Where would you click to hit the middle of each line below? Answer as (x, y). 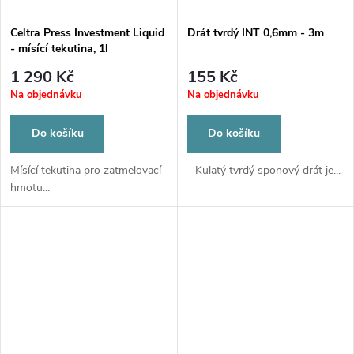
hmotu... (30, 188)
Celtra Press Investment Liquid (87, 32)
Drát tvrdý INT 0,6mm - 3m (255, 32)
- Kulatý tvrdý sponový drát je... (264, 171)
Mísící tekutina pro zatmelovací (86, 171)
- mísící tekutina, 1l (59, 48)
